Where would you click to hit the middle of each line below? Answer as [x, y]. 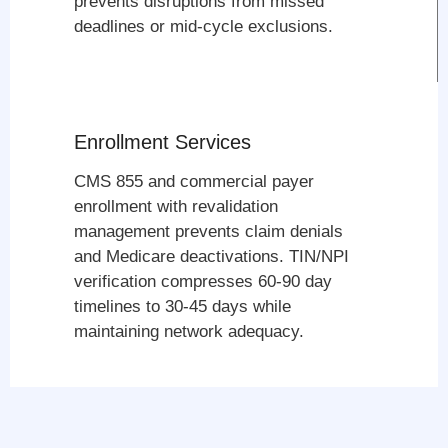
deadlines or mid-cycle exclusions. [204, 27]
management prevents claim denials [209, 231]
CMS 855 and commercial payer [194, 181]
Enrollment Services [163, 141]
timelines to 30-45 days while [183, 306]
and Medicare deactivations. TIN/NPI [212, 256]
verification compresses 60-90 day [203, 281]
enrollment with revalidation [176, 206]
